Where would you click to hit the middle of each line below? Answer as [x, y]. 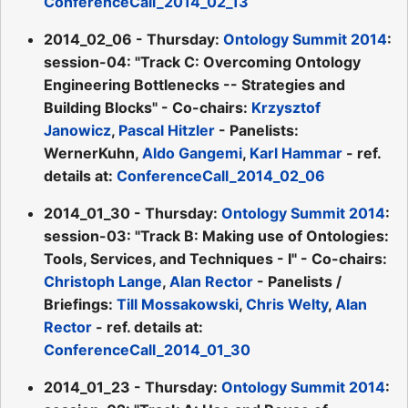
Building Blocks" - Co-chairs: [148, 107]
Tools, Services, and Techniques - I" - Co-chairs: [215, 258]
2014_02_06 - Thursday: [133, 39]
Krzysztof [286, 107]
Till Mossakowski [178, 304]
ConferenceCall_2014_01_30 [147, 349]
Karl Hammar [296, 153]
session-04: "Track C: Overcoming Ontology [202, 61]
